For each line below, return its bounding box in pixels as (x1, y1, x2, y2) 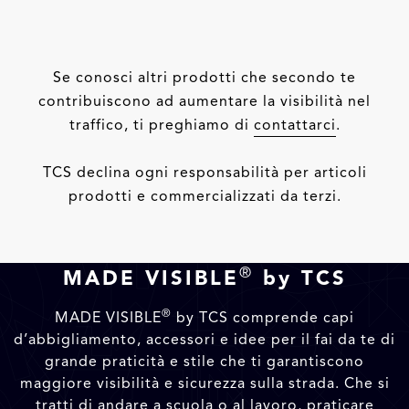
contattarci (253, 116, 336, 134)
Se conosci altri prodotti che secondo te (53, 68, 356, 87)
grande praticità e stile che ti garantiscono (45, 352, 364, 371)
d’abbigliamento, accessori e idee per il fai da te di (14, 330, 395, 349)
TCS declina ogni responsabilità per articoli (42, 163, 367, 182)
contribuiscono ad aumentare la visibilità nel (38, 92, 371, 110)
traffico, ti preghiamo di (68, 116, 254, 134)
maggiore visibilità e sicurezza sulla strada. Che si (19, 374, 390, 393)
